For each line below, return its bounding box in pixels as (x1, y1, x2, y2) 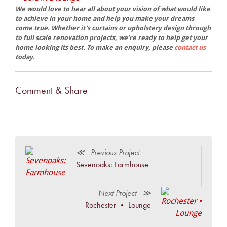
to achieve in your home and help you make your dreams (15, 14, 195, 22)
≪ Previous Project (76, 147, 140, 158)
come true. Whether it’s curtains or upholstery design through (15, 24, 211, 32)
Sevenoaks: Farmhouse (76, 159, 149, 170)
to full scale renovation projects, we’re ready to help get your (15, 33, 208, 42)
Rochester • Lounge (85, 200, 151, 211)
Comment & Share (15, 84, 88, 97)
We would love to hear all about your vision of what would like (15, 5, 211, 13)
